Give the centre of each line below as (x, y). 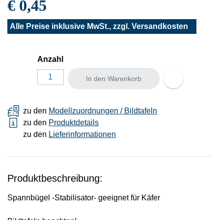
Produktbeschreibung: (55, 178)
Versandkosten (160, 26)
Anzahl (50, 59)
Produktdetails (74, 122)
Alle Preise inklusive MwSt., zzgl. (71, 26)
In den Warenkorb (113, 78)
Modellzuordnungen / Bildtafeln (103, 110)
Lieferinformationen (82, 134)
